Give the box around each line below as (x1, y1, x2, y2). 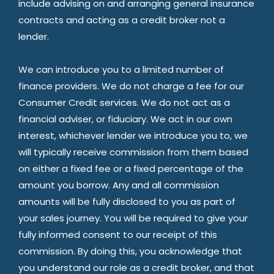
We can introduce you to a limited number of (18, 63, 224, 76)
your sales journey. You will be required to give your (18, 212, 248, 225)
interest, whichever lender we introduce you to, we (18, 129, 248, 143)
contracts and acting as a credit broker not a (18, 13, 225, 27)
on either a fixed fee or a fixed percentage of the (18, 162, 243, 176)
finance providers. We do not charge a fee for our (18, 80, 244, 93)
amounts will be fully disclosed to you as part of (18, 195, 235, 209)
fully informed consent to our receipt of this (18, 228, 217, 242)
